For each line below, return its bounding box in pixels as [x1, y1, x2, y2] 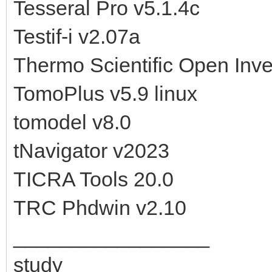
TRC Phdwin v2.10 [13, 195, 186, 219]
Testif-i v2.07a [13, 24, 140, 48]
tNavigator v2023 [13, 138, 169, 162]
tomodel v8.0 [13, 110, 131, 134]
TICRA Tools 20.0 [13, 167, 174, 191]
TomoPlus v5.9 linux [13, 81, 197, 105]
